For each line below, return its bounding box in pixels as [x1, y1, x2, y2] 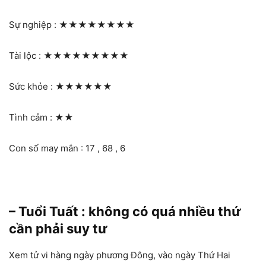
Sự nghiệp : [9, 18, 59, 30]
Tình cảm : [9, 111, 55, 123]
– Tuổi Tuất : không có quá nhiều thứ [9, 203, 241, 219]
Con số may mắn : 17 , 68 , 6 [9, 142, 125, 154]
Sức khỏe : [9, 80, 55, 92]
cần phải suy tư [9, 220, 107, 236]
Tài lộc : [9, 49, 43, 61]
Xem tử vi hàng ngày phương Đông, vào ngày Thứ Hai [9, 249, 230, 261]
